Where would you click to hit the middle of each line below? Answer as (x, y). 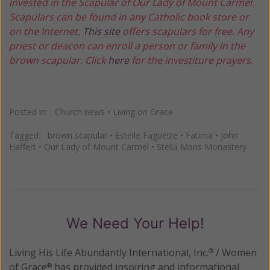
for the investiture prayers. (193, 61)
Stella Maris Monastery (202, 147)
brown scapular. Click (58, 61)
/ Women (235, 253)
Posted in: (32, 112)
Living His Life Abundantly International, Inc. (109, 253)
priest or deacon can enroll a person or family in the (127, 46)
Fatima (199, 136)
